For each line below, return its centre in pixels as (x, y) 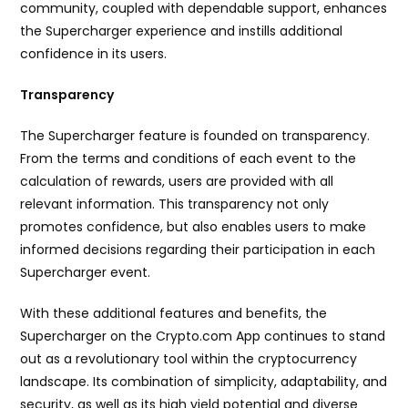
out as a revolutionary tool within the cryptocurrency (189, 359)
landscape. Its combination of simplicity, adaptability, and (204, 382)
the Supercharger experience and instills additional (182, 31)
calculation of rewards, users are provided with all (177, 182)
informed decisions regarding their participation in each (198, 250)
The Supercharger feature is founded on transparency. (195, 136)
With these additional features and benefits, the (174, 314)
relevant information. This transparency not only (175, 204)
